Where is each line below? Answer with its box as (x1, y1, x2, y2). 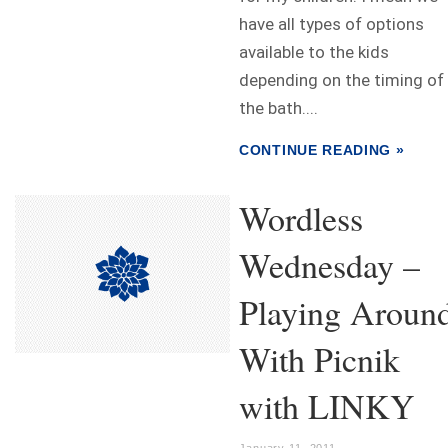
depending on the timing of (239, 70, 444, 90)
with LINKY (239, 383, 415, 429)
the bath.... (239, 98, 318, 118)
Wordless (239, 195, 363, 241)
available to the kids (239, 42, 389, 62)
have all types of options (239, 14, 424, 34)
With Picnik (239, 336, 400, 382)
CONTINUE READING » (239, 142, 405, 158)
